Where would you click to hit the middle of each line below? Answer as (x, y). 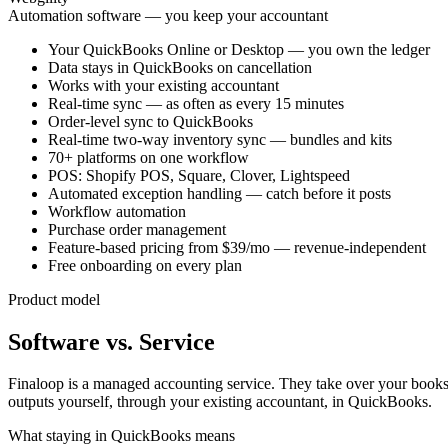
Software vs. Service (111, 341)
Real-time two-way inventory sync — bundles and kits (220, 139)
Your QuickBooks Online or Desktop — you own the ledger (239, 49)
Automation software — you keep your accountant (168, 15)
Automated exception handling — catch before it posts (219, 193)
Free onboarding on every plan (145, 265)
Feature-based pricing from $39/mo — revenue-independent (237, 247)
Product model (54, 299)
